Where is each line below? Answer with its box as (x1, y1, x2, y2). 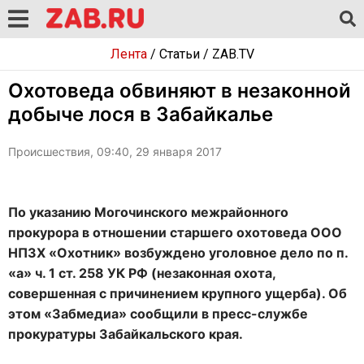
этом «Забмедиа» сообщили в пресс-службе (8, 305, 308, 322)
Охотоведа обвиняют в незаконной (8, 79, 351, 102)
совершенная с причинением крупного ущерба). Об (8, 285, 347, 301)
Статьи (158, 46, 200, 62)
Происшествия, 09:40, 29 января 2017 (8, 145, 222, 158)
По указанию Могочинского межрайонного (8, 204, 288, 220)
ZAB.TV (211, 46, 254, 62)
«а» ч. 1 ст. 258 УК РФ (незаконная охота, (8, 265, 275, 281)
